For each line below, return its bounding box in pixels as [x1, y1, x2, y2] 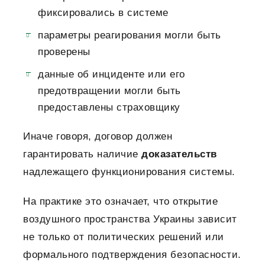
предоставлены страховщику [38, 102, 180, 114]
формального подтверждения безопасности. [23, 249, 241, 261]
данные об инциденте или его [38, 69, 185, 80]
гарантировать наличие [23, 148, 141, 160]
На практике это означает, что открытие [23, 196, 218, 208]
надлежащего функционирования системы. [23, 166, 235, 178]
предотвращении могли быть [38, 85, 181, 97]
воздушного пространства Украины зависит [23, 214, 237, 225]
